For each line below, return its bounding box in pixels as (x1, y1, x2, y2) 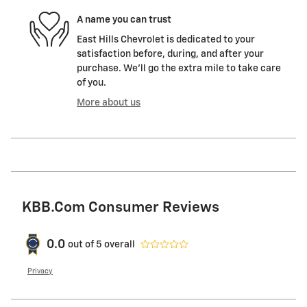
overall (102, 239, 135, 249)
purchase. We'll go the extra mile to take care (77, 64, 281, 74)
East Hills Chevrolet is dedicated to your (77, 35, 255, 45)
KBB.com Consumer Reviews (22, 201, 219, 216)
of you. (77, 78, 106, 88)
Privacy (27, 268, 53, 275)
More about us (77, 98, 140, 108)
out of (68, 239, 96, 249)
